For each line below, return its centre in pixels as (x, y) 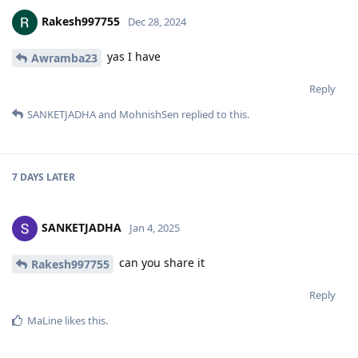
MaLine (45, 320)
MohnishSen (149, 115)
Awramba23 (64, 58)
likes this (84, 320)
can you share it (160, 263)
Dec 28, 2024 (157, 22)
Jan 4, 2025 (155, 227)
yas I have (132, 57)
